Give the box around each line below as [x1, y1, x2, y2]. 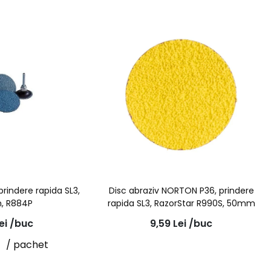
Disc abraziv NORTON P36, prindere [108, 184, 254, 197]
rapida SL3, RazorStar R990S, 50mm [107, 197, 255, 210]
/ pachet [5, 237, 48, 252]
